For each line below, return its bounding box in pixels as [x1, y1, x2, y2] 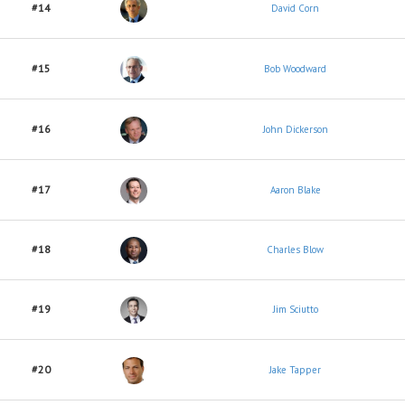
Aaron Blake [269, 184, 321, 196]
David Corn [271, 2, 319, 14]
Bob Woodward [264, 62, 326, 75]
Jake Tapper [269, 363, 321, 376]
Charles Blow [267, 243, 324, 256]
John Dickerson [262, 123, 328, 136]
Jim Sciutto [272, 303, 318, 316]
